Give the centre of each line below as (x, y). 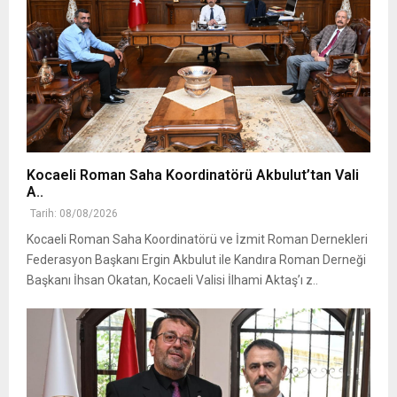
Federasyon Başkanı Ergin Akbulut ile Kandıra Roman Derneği (196, 260)
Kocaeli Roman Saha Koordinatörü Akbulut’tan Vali (193, 175)
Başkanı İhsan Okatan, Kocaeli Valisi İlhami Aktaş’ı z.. (172, 280)
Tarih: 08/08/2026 (74, 214)
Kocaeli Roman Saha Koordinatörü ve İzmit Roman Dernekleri (197, 240)
